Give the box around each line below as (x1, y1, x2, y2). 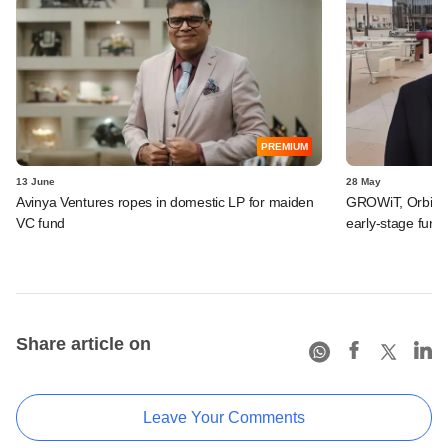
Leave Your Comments (143, 408, 305, 426)
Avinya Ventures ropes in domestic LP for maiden (16, 193, 314, 210)
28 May (346, 175, 381, 187)
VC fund (16, 214, 66, 231)
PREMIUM (261, 140, 308, 152)
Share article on (16, 333, 151, 354)
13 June (16, 175, 55, 187)
